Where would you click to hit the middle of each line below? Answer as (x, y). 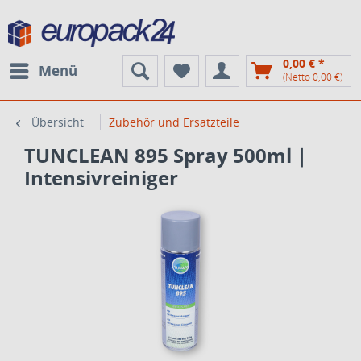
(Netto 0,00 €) (313, 77)
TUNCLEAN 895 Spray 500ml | (166, 155)
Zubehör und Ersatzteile (174, 122)
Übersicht (58, 122)
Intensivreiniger (101, 178)
